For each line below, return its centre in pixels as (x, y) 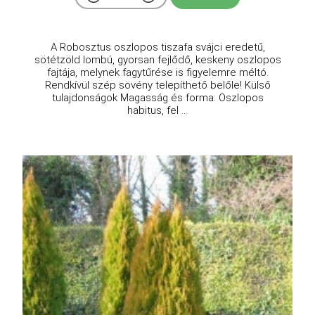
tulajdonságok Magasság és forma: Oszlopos (157, 98)
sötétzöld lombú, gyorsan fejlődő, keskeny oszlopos (157, 60)
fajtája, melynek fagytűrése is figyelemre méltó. (157, 73)
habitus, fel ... (157, 111)
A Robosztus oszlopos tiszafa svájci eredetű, (157, 47)
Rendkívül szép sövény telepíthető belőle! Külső (157, 85)
